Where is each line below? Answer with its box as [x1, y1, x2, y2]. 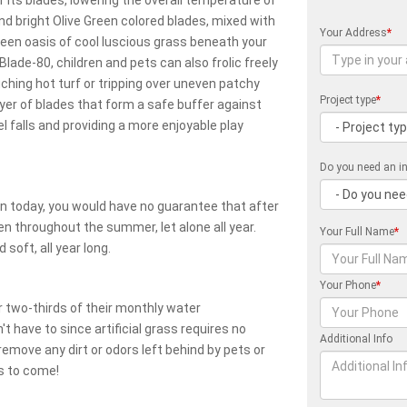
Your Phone [320, 279, 377, 292]
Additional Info [320, 333, 393, 345]
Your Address [320, 26, 388, 39]
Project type [320, 94, 377, 106]
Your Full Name [320, 225, 395, 238]
